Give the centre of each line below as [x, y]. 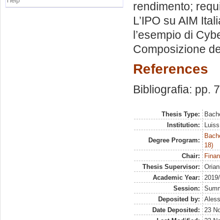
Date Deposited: [176, 210]
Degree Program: [174, 140]
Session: [186, 188]
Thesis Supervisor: [171, 167]
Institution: [183, 125]
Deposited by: [179, 199]
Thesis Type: [180, 114]
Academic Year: [176, 178]
